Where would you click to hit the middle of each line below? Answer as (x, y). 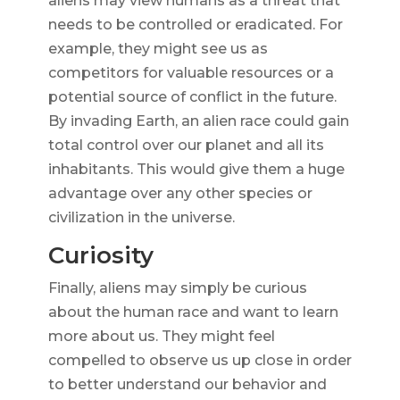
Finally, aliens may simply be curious (177, 288)
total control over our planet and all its (186, 146)
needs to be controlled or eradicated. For (195, 25)
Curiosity (100, 256)
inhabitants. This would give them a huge (196, 170)
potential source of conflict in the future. (192, 97)
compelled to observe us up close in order (200, 361)
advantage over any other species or (180, 194)
